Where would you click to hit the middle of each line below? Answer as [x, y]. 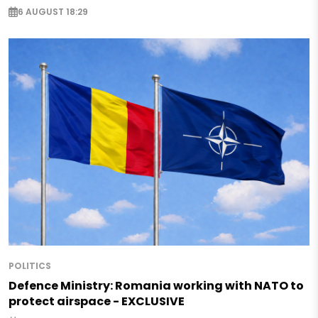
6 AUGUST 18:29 [53, 12]
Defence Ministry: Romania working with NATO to [156, 286]
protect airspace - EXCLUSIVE [97, 302]
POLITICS [30, 266]
